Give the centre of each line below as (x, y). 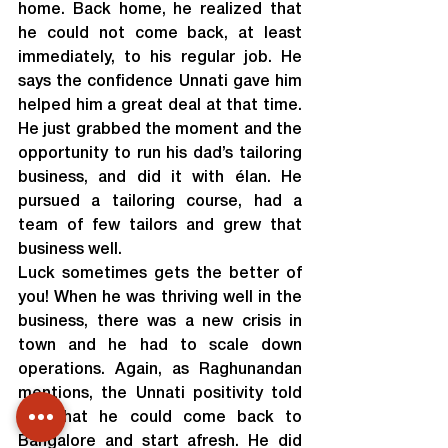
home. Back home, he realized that (160, 10)
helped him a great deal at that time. (160, 106)
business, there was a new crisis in (160, 322)
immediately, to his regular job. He (160, 58)
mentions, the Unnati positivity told (160, 394)
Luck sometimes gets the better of (160, 274)
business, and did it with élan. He (160, 178)
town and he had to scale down (160, 346)
